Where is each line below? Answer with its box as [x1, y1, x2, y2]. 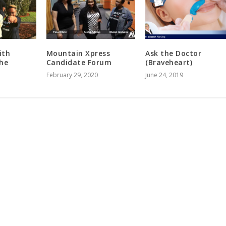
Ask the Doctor [145, 48, 202, 59]
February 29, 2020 [46, 71, 98, 80]
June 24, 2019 [145, 71, 184, 80]
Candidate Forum [46, 58, 112, 68]
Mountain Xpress [46, 48, 110, 59]
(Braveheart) [145, 58, 193, 68]
